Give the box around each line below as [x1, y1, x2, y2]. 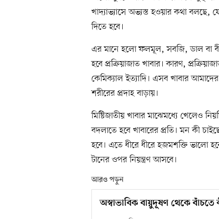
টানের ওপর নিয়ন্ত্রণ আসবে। [91, 154, 177, 166]
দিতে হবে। [91, 21, 124, 33]
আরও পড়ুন [91, 175, 124, 185]
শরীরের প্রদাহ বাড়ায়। [91, 88, 158, 100]
